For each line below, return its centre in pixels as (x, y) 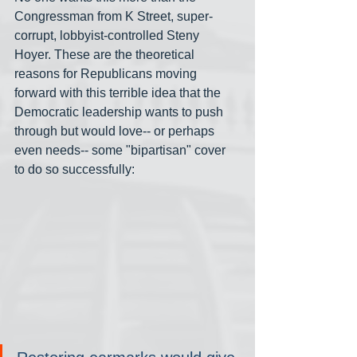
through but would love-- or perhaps (116, 131)
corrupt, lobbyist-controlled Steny (108, 35)
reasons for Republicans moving (107, 73)
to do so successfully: (75, 169)
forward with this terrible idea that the (119, 92)
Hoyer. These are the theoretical (106, 54)
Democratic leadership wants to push (120, 112)
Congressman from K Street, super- (114, 16)
